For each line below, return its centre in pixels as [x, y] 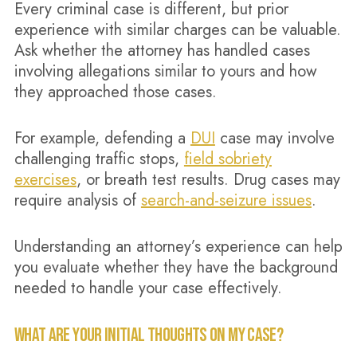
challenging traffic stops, [99, 159]
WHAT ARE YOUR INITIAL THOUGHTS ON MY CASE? [149, 335]
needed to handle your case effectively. [148, 288]
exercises [45, 180]
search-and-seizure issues [226, 200]
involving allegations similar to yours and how [165, 71]
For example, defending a [102, 138]
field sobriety [228, 159]
